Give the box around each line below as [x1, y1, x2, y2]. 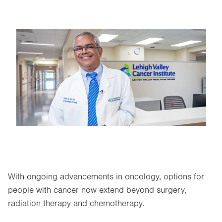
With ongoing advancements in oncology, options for [8, 172, 204, 182]
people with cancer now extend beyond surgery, [8, 185, 186, 195]
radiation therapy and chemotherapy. [8, 199, 144, 209]
